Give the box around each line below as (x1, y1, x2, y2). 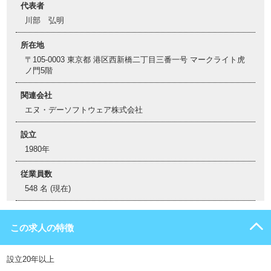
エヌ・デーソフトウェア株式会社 (25, 105, 143, 114)
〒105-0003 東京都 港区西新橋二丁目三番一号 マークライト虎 (25, 55, 245, 64)
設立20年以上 (7, 255, 54, 264)
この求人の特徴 (10, 223, 74, 233)
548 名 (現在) (25, 184, 71, 193)
